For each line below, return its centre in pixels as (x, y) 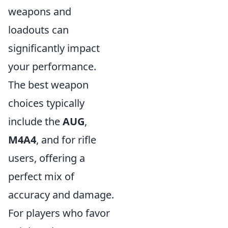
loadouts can (38, 30)
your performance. (52, 67)
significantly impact (54, 48)
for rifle (79, 140)
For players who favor (59, 213)
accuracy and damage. (61, 195)
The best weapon (48, 85)
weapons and (40, 12)
